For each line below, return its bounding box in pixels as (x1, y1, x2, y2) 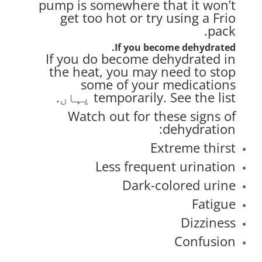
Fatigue (192, 194, 236, 212)
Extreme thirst (150, 138, 236, 156)
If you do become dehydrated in (46, 49, 236, 67)
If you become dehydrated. (115, 40, 236, 54)
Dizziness (181, 213, 236, 231)
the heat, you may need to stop (49, 62, 236, 80)
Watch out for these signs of (68, 106, 236, 125)
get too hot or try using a (60, 8, 213, 26)
